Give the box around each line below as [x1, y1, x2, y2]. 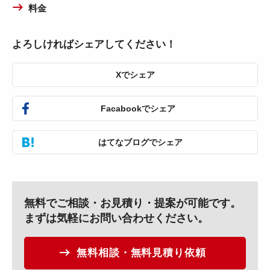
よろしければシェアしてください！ [12, 39, 176, 50]
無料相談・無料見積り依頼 [77, 246, 206, 259]
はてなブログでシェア [98, 137, 183, 147]
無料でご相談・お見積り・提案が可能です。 [24, 196, 241, 209]
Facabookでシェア [101, 103, 176, 113]
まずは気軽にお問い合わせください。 [24, 212, 209, 224]
